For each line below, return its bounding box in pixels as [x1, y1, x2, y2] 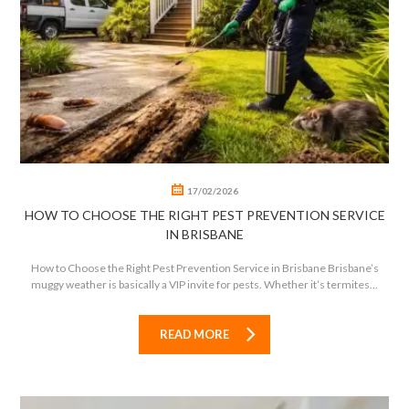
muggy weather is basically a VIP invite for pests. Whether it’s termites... [31, 278, 378, 292]
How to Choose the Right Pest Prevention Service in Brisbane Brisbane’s [30, 261, 379, 276]
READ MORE [160, 327, 230, 342]
